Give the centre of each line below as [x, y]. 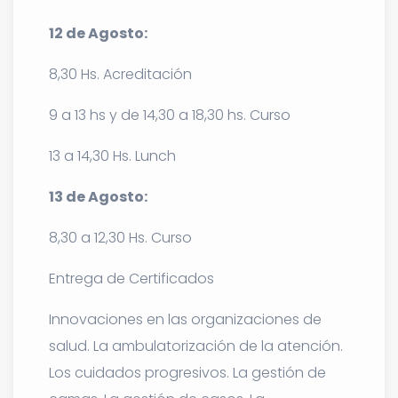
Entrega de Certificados [131, 278]
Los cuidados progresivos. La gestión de [187, 372]
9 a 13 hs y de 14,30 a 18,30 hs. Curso [170, 115]
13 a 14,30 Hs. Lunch [112, 155]
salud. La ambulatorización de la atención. [196, 346]
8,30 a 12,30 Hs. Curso [120, 237]
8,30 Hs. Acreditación [120, 74]
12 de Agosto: [98, 33]
